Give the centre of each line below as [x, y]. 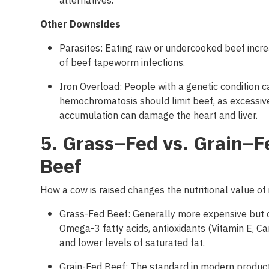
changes [147, 190]
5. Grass [77, 144]
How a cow [64, 190]
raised [113, 190]
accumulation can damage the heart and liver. [160, 116]
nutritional [206, 190]
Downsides [95, 25]
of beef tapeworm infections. [124, 63]
